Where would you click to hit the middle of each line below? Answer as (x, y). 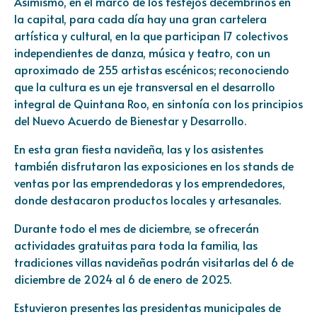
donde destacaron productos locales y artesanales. (148, 200)
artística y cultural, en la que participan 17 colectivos (151, 36)
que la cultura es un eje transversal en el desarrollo (145, 87)
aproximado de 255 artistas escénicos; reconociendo (152, 70)
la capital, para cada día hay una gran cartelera (140, 19)
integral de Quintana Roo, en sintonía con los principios (158, 104)
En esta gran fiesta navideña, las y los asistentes (139, 149)
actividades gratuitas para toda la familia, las (136, 245)
